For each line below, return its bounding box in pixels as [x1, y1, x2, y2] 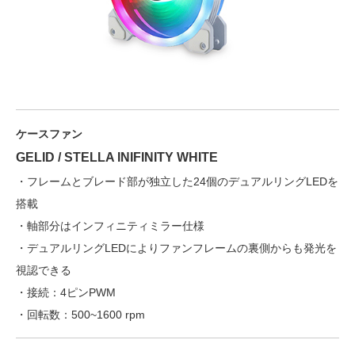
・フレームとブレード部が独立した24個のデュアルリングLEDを [16, 174, 338, 188]
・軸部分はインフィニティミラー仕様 [16, 219, 204, 232]
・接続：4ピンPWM [16, 285, 116, 299]
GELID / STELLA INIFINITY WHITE [16, 150, 218, 164]
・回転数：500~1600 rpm [16, 307, 145, 321]
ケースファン [16, 127, 82, 140]
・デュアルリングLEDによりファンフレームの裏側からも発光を [16, 241, 337, 254]
